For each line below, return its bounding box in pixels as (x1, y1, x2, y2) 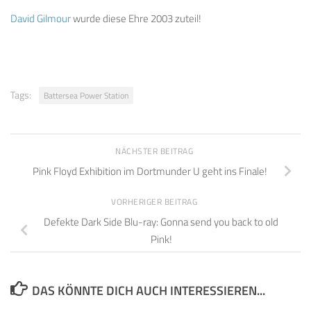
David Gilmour (10, 10, 71, 26)
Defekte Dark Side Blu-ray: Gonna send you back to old (44, 214, 278, 230)
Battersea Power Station (44, 88, 128, 102)
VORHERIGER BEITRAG (111, 194, 200, 208)
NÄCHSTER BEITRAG (115, 144, 196, 158)
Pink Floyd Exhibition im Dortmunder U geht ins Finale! (33, 163, 267, 180)
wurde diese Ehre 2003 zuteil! (71, 10, 201, 26)
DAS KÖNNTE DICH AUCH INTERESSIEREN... (31, 281, 265, 301)
